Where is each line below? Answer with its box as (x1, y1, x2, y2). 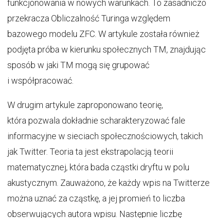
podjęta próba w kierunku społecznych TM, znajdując (7, 44, 206, 54)
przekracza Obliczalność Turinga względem (7, 13, 170, 23)
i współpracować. (7, 75, 73, 86)
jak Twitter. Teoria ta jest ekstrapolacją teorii (7, 146, 173, 157)
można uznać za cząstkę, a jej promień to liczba (7, 193, 185, 203)
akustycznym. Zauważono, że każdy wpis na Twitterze (7, 178, 210, 188)
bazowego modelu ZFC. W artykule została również (7, 29, 200, 39)
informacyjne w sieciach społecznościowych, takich (7, 131, 203, 141)
